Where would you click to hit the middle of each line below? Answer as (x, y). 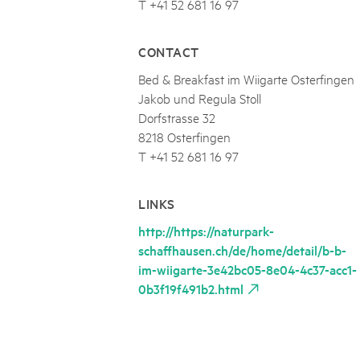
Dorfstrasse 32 (177, 117)
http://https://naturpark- (206, 230)
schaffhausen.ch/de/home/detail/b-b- (242, 250)
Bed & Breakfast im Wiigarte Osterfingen (246, 78)
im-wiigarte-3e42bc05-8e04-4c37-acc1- (247, 269)
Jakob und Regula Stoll (200, 97)
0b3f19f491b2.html (191, 288)
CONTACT (169, 51)
